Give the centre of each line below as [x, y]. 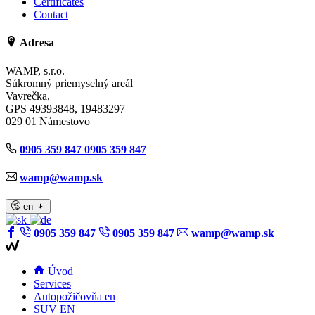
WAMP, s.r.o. [35, 70]
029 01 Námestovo [48, 121]
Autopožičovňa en [75, 297]
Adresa [36, 43]
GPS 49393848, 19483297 [65, 108]
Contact [51, 14]
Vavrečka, [28, 96]
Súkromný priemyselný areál [69, 83]
